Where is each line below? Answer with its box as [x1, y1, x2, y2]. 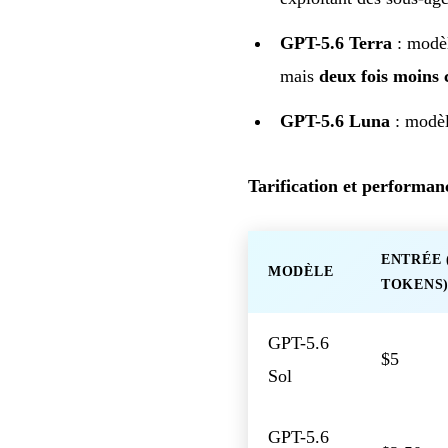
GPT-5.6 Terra [280, 32, 392, 53]
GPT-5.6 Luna [280, 110, 390, 131]
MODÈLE [268, 263, 334, 279]
